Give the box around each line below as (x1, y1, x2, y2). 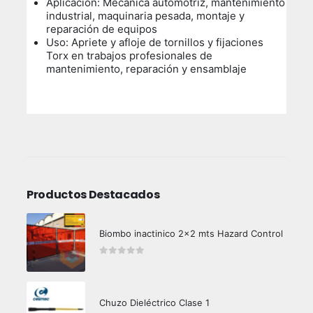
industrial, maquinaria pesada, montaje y (46, 8, 245, 22)
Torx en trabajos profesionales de (46, 48, 213, 62)
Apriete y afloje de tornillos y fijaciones (71, 35, 264, 49)
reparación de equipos (46, 22, 158, 36)
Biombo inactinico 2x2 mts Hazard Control (99, 228, 283, 240)
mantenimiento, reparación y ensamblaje (46, 61, 247, 75)
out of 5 (105, 257, 156, 265)
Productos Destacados (26, 187, 160, 203)
